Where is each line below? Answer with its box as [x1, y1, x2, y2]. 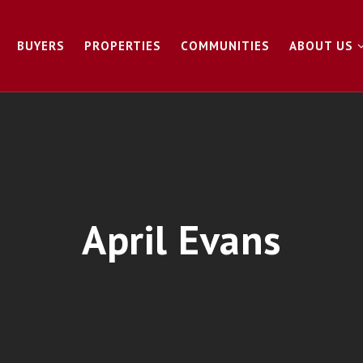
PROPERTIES [84, 37, 161, 53]
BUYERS [17, 37, 65, 53]
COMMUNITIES [181, 37, 270, 53]
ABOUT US [289, 37, 357, 53]
